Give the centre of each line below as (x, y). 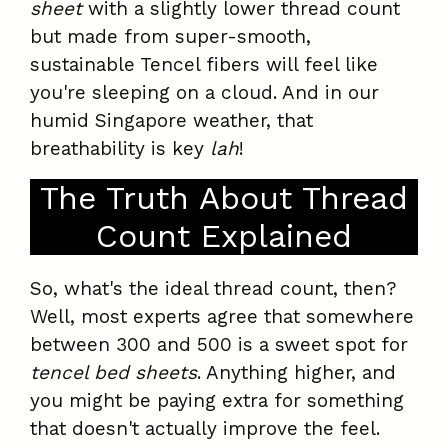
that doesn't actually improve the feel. (205, 429)
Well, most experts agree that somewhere (222, 317)
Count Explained (224, 236)
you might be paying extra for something (217, 401)
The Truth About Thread (224, 198)
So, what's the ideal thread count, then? (213, 289)
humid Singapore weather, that (171, 121)
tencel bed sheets (113, 373)
